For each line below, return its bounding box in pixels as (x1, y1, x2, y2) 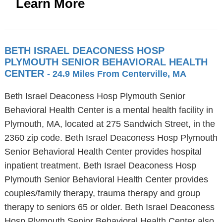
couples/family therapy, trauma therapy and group (4, 188, 200, 198)
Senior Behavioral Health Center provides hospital (4, 147, 202, 157)
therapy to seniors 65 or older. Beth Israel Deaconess (4, 202, 215, 212)
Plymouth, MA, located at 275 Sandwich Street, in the (4, 119, 215, 129)
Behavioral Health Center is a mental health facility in (4, 105, 213, 115)
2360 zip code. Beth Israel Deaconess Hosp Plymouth (4, 133, 218, 143)
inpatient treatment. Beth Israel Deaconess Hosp (4, 161, 196, 170)
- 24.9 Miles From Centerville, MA (47, 69, 186, 79)
